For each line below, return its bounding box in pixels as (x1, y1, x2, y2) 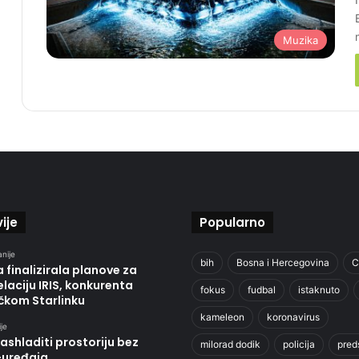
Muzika (283, 34, 318, 47)
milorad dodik (200, 338, 260, 350)
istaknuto (298, 284, 340, 296)
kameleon (200, 311, 244, 323)
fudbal (248, 284, 276, 296)
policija (283, 338, 315, 350)
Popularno (200, 214, 265, 231)
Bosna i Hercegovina (236, 256, 329, 268)
